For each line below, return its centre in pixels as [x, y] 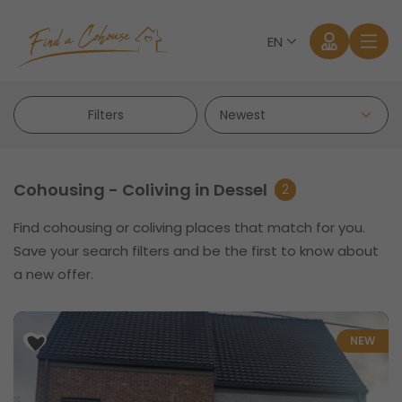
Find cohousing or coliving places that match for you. [189, 227]
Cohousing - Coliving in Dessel [140, 190]
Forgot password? [219, 277]
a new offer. [53, 274]
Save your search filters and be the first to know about [196, 251]
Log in [135, 238]
